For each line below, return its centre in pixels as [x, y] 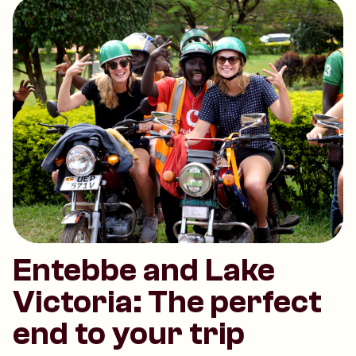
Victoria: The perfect [167, 302]
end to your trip [129, 333]
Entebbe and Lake [144, 270]
